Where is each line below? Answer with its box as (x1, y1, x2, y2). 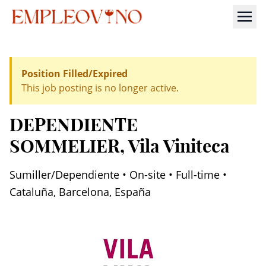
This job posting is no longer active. (21, 81, 179, 94)
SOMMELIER (9, 135, 120, 157)
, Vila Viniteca (120, 135, 230, 157)
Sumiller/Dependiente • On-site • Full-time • (9, 167, 227, 182)
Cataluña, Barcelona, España (9, 185, 151, 199)
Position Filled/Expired (21, 67, 128, 80)
